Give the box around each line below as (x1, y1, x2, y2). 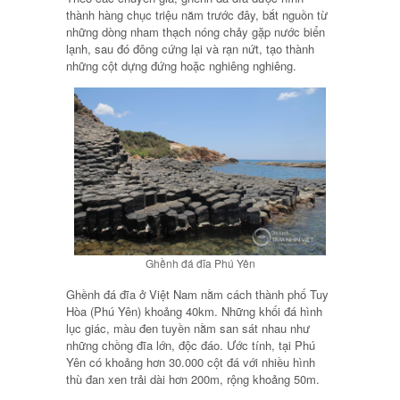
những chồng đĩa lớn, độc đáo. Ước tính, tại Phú (66, 337, 315, 354)
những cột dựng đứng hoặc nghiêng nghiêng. (66, 57, 296, 74)
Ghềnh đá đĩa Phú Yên (145, 255, 255, 271)
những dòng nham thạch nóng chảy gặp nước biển (66, 23, 325, 40)
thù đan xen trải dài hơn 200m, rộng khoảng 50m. (66, 371, 320, 388)
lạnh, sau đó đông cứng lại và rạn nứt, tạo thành (66, 40, 314, 57)
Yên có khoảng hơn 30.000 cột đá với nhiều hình (66, 354, 315, 371)
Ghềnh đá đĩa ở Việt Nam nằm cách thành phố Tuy (66, 286, 329, 304)
